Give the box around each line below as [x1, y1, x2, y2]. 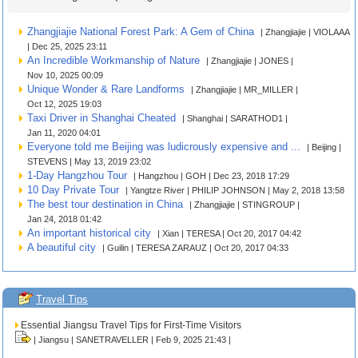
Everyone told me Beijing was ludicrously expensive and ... [27, 141, 300, 153]
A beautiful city [27, 241, 96, 253]
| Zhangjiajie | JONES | [204, 56, 293, 66]
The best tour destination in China [27, 198, 183, 210]
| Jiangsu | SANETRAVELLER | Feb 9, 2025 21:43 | [31, 335, 231, 344]
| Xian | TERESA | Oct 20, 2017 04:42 [155, 229, 301, 238]
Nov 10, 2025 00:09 [27, 70, 103, 80]
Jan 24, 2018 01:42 [27, 214, 101, 224]
